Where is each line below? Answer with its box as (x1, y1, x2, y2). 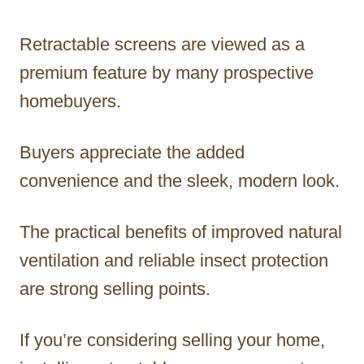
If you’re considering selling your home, (19, 329, 325, 350)
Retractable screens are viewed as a (19, 33, 305, 54)
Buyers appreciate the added (19, 141, 245, 162)
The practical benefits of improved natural (19, 221, 342, 242)
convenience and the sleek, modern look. (19, 170, 340, 191)
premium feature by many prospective (19, 62, 314, 83)
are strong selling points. (19, 278, 210, 299)
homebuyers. (19, 90, 121, 111)
